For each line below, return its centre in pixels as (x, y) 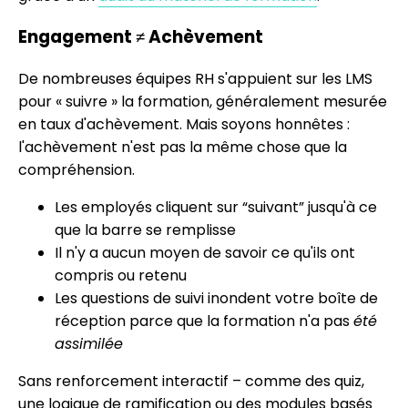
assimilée (89, 343)
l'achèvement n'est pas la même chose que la (183, 147)
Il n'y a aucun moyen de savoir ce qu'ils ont (205, 252)
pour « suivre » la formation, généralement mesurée (203, 101)
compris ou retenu (121, 275)
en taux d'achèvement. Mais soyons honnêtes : (184, 124)
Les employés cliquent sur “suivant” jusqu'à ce (216, 207)
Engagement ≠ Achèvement (141, 37)
